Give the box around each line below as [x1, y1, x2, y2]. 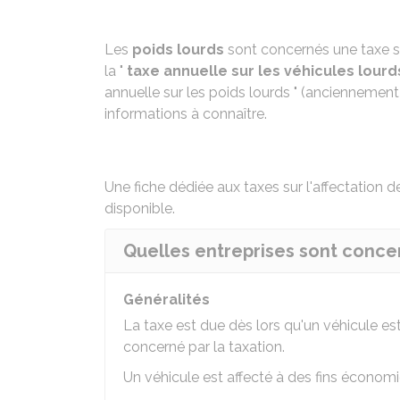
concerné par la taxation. [123, 338, 285, 355]
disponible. [104, 200, 175, 217]
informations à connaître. [104, 105, 267, 122]
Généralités [123, 291, 210, 308]
